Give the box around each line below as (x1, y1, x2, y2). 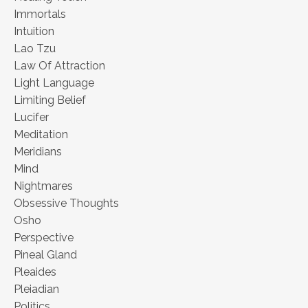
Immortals (14, 8, 66, 21)
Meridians (14, 145, 62, 159)
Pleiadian (14, 283, 59, 296)
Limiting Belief (14, 93, 86, 107)
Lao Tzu (14, 42, 56, 56)
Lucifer (14, 111, 49, 124)
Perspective (14, 231, 74, 245)
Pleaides (14, 265, 56, 279)
